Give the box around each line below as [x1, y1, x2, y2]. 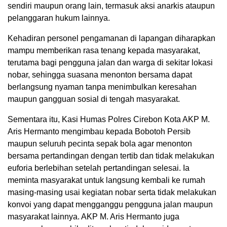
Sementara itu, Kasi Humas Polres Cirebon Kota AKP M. [8, 115, 210, 124]
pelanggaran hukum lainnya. [8, 14, 110, 23]
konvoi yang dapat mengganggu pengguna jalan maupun [8, 200, 213, 209]
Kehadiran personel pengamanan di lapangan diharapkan [8, 34, 215, 43]
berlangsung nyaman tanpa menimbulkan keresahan [8, 83, 197, 92]
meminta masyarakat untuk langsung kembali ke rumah [8, 176, 205, 185]
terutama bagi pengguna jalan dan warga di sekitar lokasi [8, 58, 213, 67]
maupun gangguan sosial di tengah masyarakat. [8, 95, 180, 104]
